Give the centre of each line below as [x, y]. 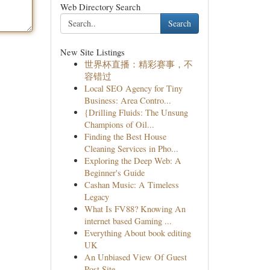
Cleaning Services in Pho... [131, 149]
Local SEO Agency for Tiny [133, 88]
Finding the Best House [125, 137]
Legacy [96, 197]
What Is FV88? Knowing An [135, 209]
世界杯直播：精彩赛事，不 [138, 64]
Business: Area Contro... [127, 100]
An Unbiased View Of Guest [135, 257]
